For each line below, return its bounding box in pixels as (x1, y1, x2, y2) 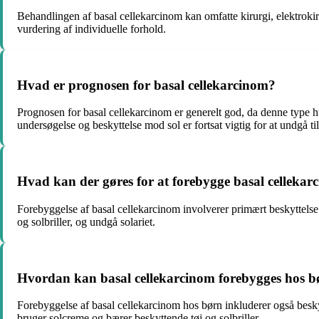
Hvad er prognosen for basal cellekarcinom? (17, 77, 276, 93)
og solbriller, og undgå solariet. (17, 215, 155, 228)
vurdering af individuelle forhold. (17, 23, 166, 35)
